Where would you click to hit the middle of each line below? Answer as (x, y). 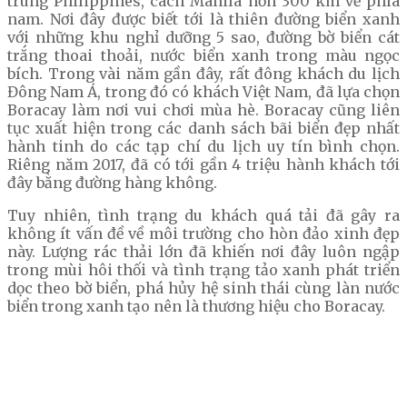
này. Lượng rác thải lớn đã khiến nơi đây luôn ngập (203, 252)
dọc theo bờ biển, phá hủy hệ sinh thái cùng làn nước (203, 288)
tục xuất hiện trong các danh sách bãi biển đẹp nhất (203, 129)
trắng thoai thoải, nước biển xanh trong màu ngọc (203, 56)
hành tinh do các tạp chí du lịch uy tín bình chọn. (203, 147)
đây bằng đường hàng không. (112, 183)
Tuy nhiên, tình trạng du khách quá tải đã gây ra (203, 216)
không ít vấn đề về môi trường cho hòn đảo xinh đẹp (203, 234)
